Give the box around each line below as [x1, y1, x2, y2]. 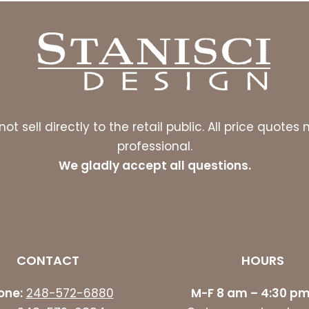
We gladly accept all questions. [58, 157, 251, 174]
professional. [117, 137, 192, 154]
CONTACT [17, 251, 79, 269]
